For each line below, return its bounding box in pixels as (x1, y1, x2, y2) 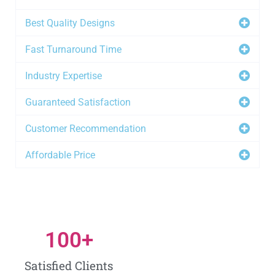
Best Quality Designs (25, 17, 115, 29)
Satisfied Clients (25, 257, 113, 273)
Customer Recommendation (25, 122, 146, 134)
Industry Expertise (25, 69, 102, 82)
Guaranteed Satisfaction (25, 96, 131, 108)
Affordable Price (25, 149, 95, 161)
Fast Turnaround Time (25, 43, 122, 55)
